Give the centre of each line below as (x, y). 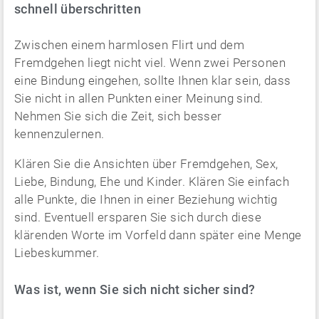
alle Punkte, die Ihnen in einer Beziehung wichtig (146, 199)
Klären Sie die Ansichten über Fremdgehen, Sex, (146, 164)
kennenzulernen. (59, 134)
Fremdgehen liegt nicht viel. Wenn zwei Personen (150, 63)
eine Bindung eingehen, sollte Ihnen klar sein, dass (153, 80)
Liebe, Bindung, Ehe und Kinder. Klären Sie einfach (152, 182)
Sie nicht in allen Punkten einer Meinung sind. (139, 98)
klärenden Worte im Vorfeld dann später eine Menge (158, 235)
